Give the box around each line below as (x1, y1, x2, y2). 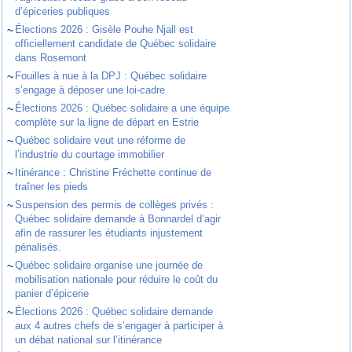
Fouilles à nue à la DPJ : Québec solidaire (15, 69, 207, 82)
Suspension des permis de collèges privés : (15, 198, 214, 211)
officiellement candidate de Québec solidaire (15, 37, 217, 49)
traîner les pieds (15, 180, 89, 192)
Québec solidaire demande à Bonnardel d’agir (15, 212, 222, 225)
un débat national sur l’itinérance (15, 333, 163, 346)
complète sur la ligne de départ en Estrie (15, 115, 200, 128)
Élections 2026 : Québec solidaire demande (15, 305, 214, 317)
